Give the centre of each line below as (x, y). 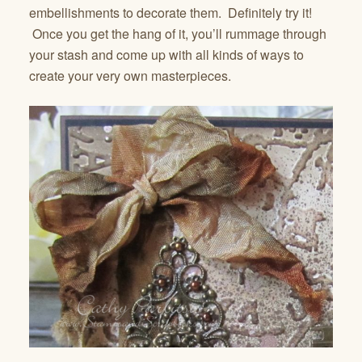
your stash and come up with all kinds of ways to (166, 54)
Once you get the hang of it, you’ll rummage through (178, 33)
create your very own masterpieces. (130, 75)
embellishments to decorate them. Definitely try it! (170, 12)
